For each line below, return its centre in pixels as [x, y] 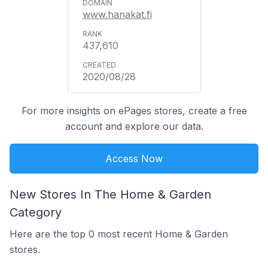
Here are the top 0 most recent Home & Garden [119, 234]
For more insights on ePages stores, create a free [134, 111]
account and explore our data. [134, 126]
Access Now [134, 159]
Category [36, 212]
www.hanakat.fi [117, 14]
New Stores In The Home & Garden [110, 194]
